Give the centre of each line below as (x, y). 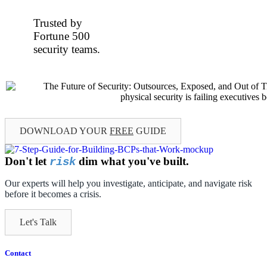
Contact (18, 253)
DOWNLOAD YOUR (65, 131)
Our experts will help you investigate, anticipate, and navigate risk (128, 183)
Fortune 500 (62, 36)
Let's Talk (38, 222)
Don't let (27, 161)
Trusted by (58, 23)
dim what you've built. (132, 161)
